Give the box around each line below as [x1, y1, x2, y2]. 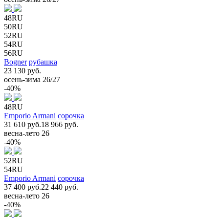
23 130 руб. [4, 66, 41, 75]
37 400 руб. [4, 182, 41, 191]
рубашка [29, 57, 57, 66]
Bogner [4, 57, 27, 66]
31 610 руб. [4, 120, 41, 129]
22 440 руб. [41, 182, 78, 191]
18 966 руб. [41, 120, 78, 129]
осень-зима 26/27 [4, 75, 60, 84]
